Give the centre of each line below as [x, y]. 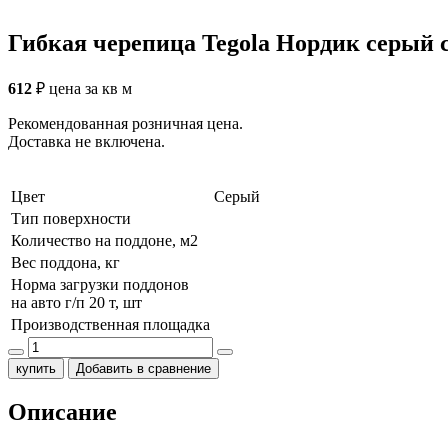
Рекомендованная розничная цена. [125, 123]
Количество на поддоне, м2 [104, 240]
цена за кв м [90, 88]
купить [36, 368]
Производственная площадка [110, 324]
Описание [62, 411]
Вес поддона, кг [65, 262]
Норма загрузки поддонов [100, 284]
